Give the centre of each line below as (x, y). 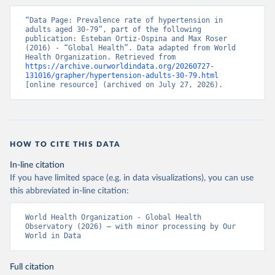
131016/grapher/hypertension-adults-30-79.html (122, 76)
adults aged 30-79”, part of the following (113, 29)
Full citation (32, 267)
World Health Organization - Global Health (113, 217)
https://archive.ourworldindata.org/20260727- (120, 66)
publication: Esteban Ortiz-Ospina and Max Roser (126, 39)
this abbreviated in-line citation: (69, 191)
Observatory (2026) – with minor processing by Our (130, 227)
